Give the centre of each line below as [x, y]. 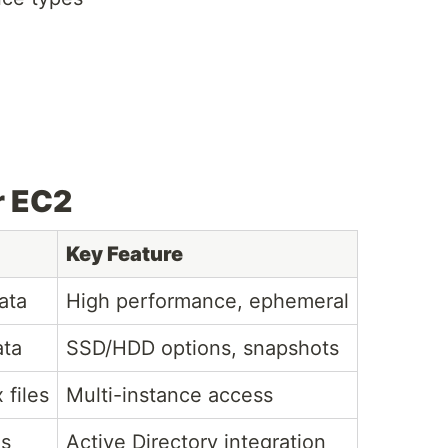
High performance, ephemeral [207, 301]
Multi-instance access [169, 395]
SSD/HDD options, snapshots [202, 348]
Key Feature [124, 254]
